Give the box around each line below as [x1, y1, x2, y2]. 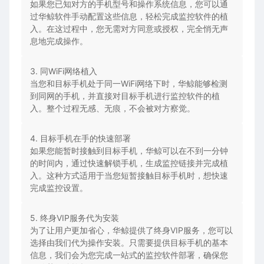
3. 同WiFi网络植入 [30, 66, 97, 77]
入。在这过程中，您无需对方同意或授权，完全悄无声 [30, 24, 228, 34]
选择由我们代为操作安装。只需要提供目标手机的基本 [30, 237, 228, 248]
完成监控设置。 [30, 183, 88, 193]
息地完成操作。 [30, 36, 88, 47]
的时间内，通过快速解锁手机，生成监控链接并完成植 [30, 158, 228, 169]
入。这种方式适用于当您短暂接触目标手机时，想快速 [30, 170, 228, 181]
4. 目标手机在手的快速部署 [30, 133, 131, 144]
